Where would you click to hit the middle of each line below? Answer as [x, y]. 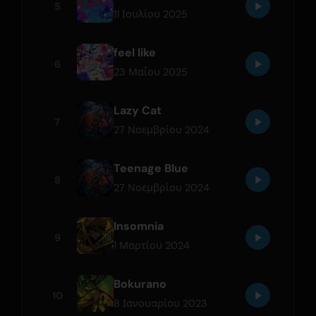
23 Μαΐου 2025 [151, 72]
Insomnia [139, 226]
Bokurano [140, 284]
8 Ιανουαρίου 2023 [161, 303]
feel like [135, 52]
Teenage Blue [151, 168]
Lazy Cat [138, 110]
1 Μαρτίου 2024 [152, 245]
